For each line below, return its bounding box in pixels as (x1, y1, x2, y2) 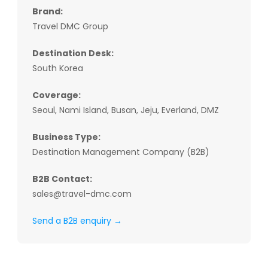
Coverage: (32, 89, 81, 101)
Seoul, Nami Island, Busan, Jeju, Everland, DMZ (32, 104, 219, 116)
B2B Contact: (32, 173, 92, 185)
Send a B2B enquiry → (32, 215, 122, 227)
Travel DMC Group (32, 20, 108, 32)
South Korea (32, 62, 83, 74)
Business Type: (32, 131, 100, 143)
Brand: (32, 5, 63, 17)
